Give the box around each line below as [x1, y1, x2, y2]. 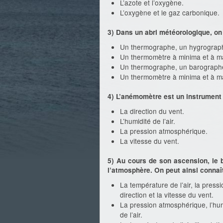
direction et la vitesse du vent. [120, 190, 214, 200]
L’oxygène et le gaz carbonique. [120, 7, 220, 17]
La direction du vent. [120, 106, 184, 116]
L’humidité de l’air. [120, 116, 175, 126]
